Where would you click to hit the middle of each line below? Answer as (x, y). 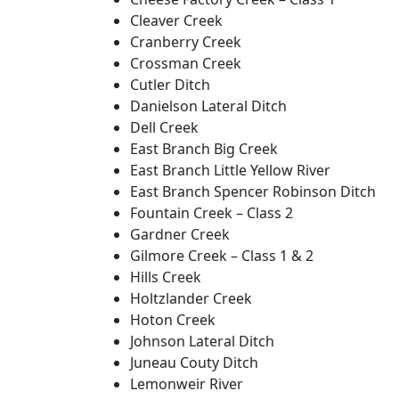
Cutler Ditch (170, 84)
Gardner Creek (180, 234)
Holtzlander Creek (191, 298)
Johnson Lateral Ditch (202, 341)
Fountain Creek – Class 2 (212, 212)
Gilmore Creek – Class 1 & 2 (222, 255)
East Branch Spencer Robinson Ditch (253, 191)
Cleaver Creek (176, 20)
